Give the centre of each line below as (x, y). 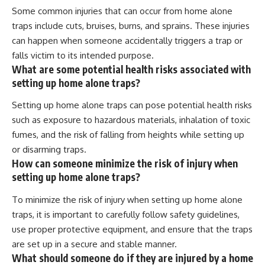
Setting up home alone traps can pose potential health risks (132, 105)
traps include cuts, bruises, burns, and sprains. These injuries (131, 25)
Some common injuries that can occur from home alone (122, 11)
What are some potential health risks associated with (131, 69)
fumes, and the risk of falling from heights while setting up (128, 135)
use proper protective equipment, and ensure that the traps (132, 229)
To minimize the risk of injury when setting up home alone (127, 199)
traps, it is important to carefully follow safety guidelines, (126, 214)
